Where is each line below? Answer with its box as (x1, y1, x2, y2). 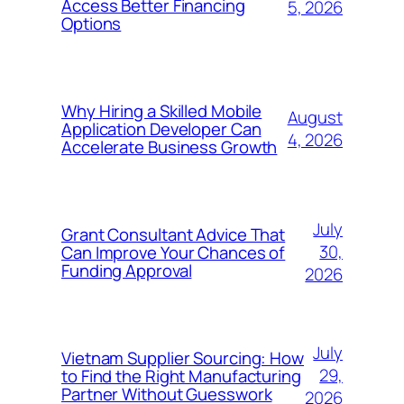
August (287, 105, 343, 129)
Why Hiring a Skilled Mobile (61, 98, 262, 123)
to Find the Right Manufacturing (61, 363, 301, 388)
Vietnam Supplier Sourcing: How (61, 345, 304, 370)
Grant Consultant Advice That (61, 222, 286, 246)
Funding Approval (61, 258, 192, 282)
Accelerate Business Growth (61, 134, 278, 159)
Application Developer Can (61, 116, 262, 141)
